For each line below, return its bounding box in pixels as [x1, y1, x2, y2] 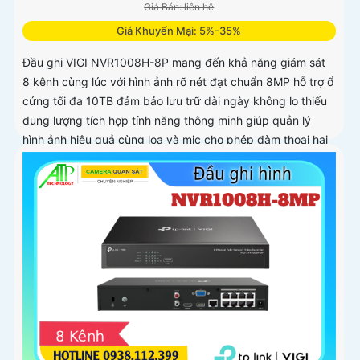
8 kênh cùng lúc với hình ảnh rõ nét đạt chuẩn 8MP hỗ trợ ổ [22, 75, 333, 89]
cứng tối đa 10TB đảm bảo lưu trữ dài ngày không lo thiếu [22, 94, 327, 108]
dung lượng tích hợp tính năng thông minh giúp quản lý [22, 113, 311, 128]
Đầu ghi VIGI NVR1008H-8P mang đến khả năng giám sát [22, 55, 325, 70]
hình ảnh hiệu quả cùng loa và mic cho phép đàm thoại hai [22, 133, 328, 147]
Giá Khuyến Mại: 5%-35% [117, 24, 242, 38]
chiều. [22, 152, 54, 166]
